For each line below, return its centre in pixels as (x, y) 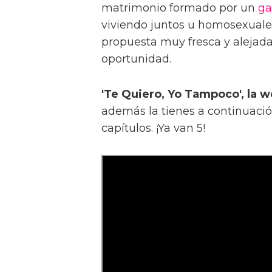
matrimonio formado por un (180, 8)
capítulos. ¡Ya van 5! (153, 128)
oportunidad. (136, 59)
